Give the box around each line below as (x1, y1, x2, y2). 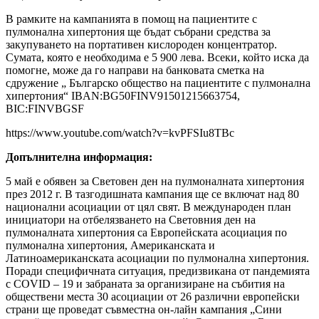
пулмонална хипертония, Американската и (6, 239, 215, 251)
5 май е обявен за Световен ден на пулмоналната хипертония (6, 174, 304, 187)
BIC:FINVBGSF (6, 102, 84, 115)
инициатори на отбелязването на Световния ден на (6, 213, 256, 226)
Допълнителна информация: (6, 150, 152, 163)
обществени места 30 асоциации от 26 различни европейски (6, 290, 300, 303)
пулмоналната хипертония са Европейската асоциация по (6, 226, 287, 239)
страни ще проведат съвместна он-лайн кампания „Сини (6, 303, 282, 315)
